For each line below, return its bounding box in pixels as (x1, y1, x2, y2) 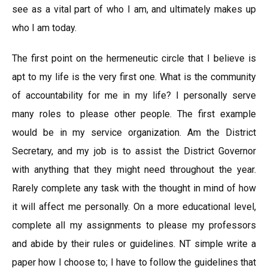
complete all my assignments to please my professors (12, 220, 256, 231)
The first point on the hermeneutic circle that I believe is (12, 53, 256, 64)
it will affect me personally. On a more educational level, (12, 201, 256, 212)
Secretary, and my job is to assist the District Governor (12, 145, 256, 157)
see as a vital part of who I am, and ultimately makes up (12, 4, 256, 15)
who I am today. (12, 22, 77, 33)
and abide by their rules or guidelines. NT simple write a (12, 238, 256, 249)
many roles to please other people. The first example (12, 108, 256, 120)
